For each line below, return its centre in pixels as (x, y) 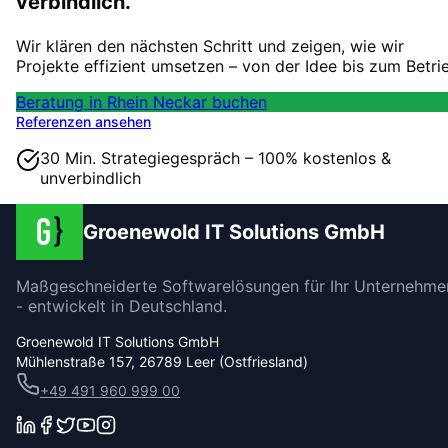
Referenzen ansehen (83, 121)
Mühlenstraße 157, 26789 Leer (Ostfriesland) (162, 361)
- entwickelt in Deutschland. (121, 305)
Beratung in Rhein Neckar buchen (141, 101)
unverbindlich (90, 177)
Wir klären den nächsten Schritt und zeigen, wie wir (210, 45)
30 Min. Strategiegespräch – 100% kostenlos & (215, 157)
